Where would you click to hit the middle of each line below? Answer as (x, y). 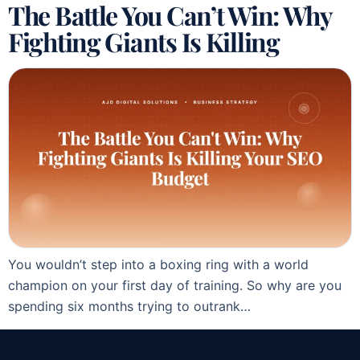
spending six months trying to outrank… (129, 307)
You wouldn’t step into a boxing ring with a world (158, 265)
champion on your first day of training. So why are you (175, 286)
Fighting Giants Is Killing (144, 41)
